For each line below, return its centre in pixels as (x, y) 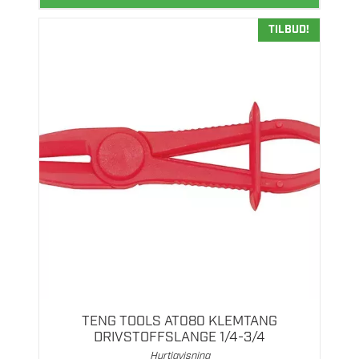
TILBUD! (289, 29)
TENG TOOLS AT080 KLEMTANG (179, 321)
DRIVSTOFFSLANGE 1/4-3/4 (179, 337)
